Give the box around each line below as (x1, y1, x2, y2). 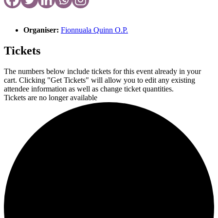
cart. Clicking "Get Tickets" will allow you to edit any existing (4, 75, 195, 84)
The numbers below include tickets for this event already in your (4, 67, 201, 75)
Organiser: (23, 25, 61, 34)
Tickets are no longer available (4, 93, 97, 102)
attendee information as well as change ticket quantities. (4, 84, 174, 93)
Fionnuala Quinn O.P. (61, 25, 128, 34)
